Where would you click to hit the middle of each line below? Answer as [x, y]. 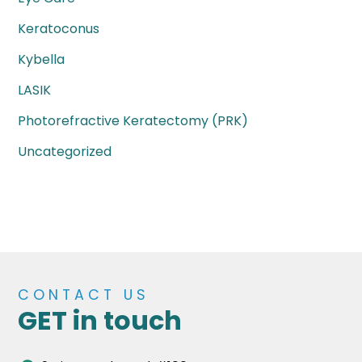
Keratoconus [59, 29]
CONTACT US [84, 295]
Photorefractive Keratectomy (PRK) [133, 121]
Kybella [42, 60]
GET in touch [100, 320]
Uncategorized [65, 152]
